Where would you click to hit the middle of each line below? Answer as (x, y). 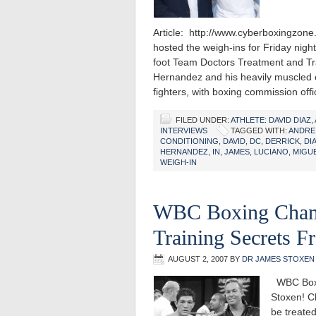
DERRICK (282, 141)
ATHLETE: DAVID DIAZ (271, 120)
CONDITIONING (189, 141)
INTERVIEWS (184, 130)
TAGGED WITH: (260, 130)
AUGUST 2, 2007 (198, 259)
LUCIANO (271, 152)
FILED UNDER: (203, 120)
